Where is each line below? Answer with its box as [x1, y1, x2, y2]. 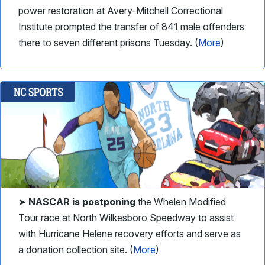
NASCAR [28, 196, 70, 208]
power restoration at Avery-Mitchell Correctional [18, 5, 223, 17]
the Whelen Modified [135, 196, 226, 208]
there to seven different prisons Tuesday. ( [18, 37, 198, 49]
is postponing [72, 196, 135, 208]
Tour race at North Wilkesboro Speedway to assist [18, 212, 234, 224]
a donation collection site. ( [18, 244, 133, 256]
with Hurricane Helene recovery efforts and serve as [18, 228, 241, 240]
